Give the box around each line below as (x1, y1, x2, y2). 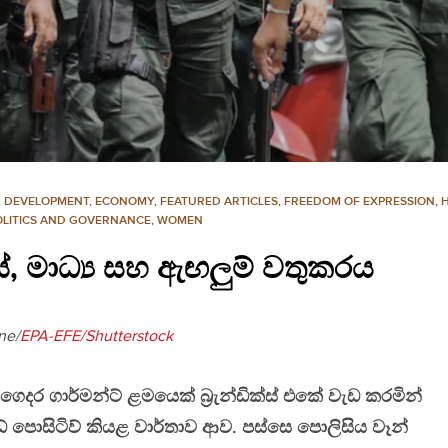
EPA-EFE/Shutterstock (20, 327, 173, 347)
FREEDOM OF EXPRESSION (284, 194, 435, 210)
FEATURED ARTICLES (160, 194, 278, 210)
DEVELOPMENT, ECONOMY (4, 194, 154, 210)
